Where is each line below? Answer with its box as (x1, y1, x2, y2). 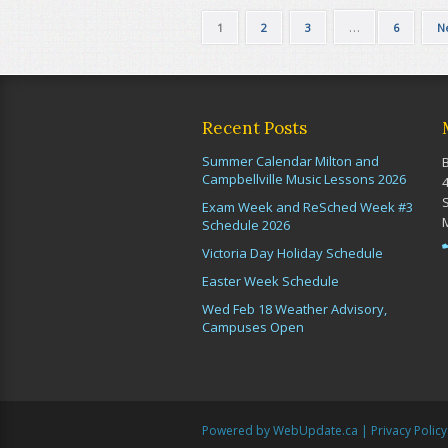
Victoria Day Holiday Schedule (202, 244, 383, 262)
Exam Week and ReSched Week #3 (202, 198, 413, 216)
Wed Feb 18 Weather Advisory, (202, 300, 387, 318)
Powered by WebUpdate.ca (202, 422, 358, 439)
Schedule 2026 (202, 216, 290, 234)
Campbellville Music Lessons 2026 (202, 170, 406, 188)
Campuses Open (202, 318, 304, 336)
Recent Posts (202, 117, 307, 139)
